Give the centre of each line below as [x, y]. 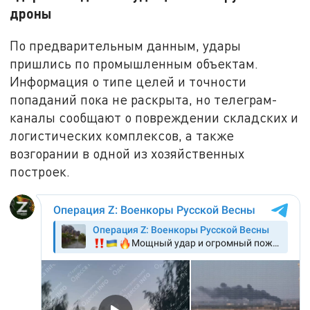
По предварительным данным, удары [126, 45]
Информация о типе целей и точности [128, 81]
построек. [40, 171]
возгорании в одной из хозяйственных [127, 153]
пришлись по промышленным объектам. [134, 63]
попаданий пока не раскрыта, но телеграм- [144, 99]
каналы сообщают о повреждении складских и [154, 117]
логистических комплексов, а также [122, 135]
